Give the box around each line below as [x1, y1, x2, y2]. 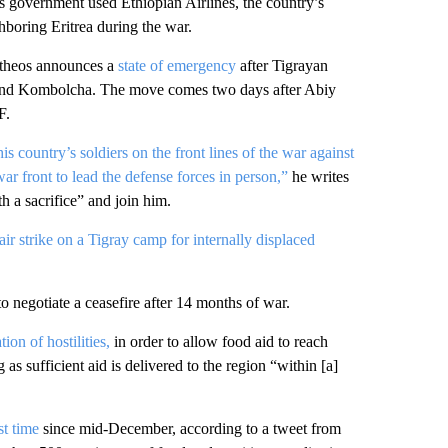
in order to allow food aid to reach [109, 333, 328, 350]
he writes [291, 168, 349, 185]
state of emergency [113, 57, 240, 74]
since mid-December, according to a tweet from [42, 420, 341, 437]
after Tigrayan [239, 57, 328, 74]
